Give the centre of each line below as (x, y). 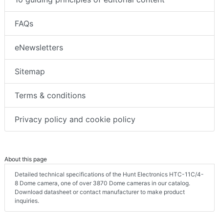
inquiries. (27, 200)
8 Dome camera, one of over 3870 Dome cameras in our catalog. (102, 183)
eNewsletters (39, 47)
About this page (26, 159)
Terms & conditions (50, 95)
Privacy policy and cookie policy (75, 119)
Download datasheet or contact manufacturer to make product (100, 192)
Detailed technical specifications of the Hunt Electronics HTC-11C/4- (109, 174)
